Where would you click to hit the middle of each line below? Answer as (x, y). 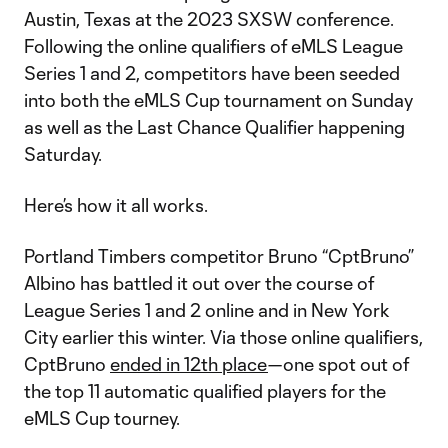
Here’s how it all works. (116, 205)
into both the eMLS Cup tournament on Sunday (218, 100)
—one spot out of (338, 364)
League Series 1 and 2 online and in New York (207, 310)
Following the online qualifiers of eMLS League (213, 46)
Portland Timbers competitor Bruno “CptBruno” (219, 256)
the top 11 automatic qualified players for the (205, 391)
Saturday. (63, 154)
